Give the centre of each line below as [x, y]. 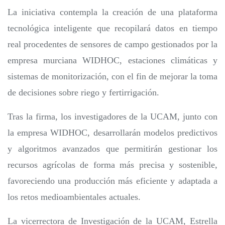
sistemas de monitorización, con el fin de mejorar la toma [113, 77]
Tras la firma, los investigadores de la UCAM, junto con [113, 117]
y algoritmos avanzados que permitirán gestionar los [113, 149]
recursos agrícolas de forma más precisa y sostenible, [113, 165]
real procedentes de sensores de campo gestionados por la [113, 44]
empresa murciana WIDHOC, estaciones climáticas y [113, 61]
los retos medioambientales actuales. [74, 197]
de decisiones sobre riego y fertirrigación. [83, 93]
